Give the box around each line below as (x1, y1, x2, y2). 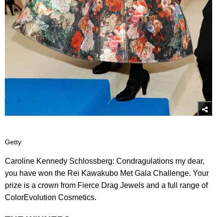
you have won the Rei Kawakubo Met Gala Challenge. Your (5, 169, 209, 177)
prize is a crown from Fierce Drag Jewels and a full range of (5, 181, 208, 189)
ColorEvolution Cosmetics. (5, 193, 96, 201)
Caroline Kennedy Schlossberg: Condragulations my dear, (5, 156, 204, 165)
